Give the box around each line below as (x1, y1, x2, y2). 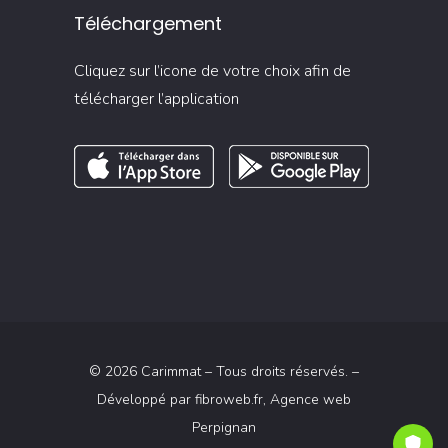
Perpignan (192, 418, 256, 438)
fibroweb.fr (195, 390, 263, 410)
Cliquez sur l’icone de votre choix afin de (74, 60, 351, 83)
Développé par (97, 390, 195, 410)
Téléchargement (74, 11, 222, 37)
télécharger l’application (74, 88, 239, 111)
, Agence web (263, 390, 351, 410)
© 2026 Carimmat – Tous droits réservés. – (89, 362, 359, 382)
